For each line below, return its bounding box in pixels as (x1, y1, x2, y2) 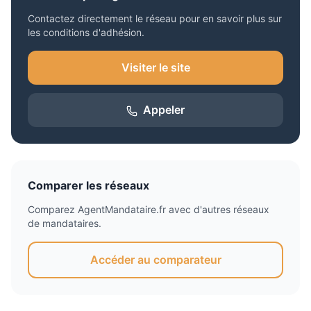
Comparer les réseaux (28, 178, 149, 192)
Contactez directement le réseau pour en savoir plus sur (28, 12, 282, 24)
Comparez (28, 203, 78, 215)
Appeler (143, 103, 185, 117)
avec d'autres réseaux (166, 203, 269, 215)
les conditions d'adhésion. (28, 26, 144, 38)
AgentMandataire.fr (78, 203, 166, 215)
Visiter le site (121, 60, 190, 74)
